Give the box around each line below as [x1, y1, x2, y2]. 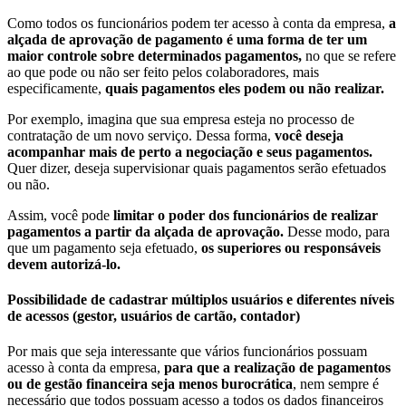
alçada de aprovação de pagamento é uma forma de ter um [7, 31, 367, 47]
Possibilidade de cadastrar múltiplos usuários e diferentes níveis [7, 291, 394, 307]
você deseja [275, 127, 343, 143]
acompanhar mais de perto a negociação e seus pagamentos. [7, 143, 372, 159]
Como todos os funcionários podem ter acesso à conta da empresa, [7, 14, 389, 31]
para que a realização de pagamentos [164, 360, 391, 376]
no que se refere [302, 47, 396, 63]
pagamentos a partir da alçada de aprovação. [7, 223, 284, 239]
